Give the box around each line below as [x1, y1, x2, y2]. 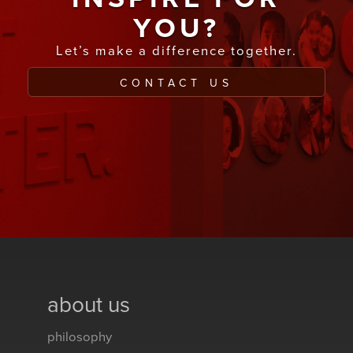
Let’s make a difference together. [56, 43, 297, 59]
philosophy [47, 329, 112, 345]
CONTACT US [120, 76, 233, 90]
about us [47, 291, 130, 318]
